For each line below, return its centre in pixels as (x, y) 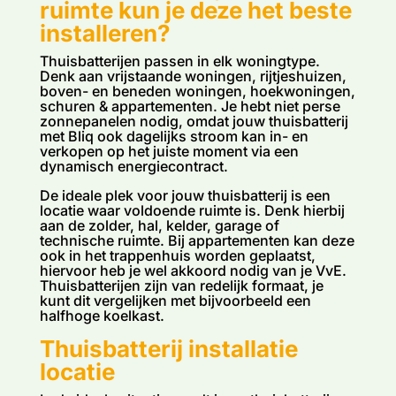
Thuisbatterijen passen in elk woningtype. (179, 61)
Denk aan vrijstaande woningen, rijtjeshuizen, (193, 76)
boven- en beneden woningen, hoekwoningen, (197, 91)
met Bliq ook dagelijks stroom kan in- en (174, 136)
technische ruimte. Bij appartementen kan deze (197, 240)
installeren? (105, 33)
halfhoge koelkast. (102, 315)
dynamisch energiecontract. (133, 166)
